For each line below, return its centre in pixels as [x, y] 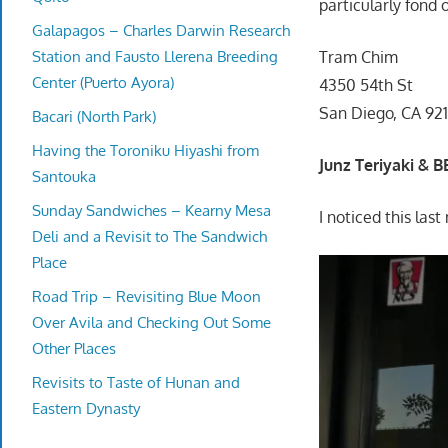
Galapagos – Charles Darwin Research [161, 30]
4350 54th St [366, 84]
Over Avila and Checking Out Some [151, 322]
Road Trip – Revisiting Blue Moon [146, 296]
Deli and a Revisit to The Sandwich [149, 236]
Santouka [64, 176]
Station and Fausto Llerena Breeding [155, 56]
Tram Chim [359, 56]
